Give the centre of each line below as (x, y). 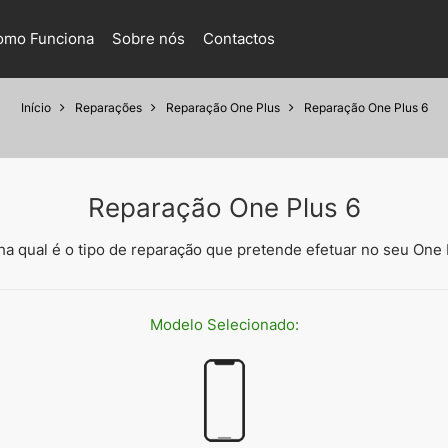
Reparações (108, 107)
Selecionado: (252, 324)
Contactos (239, 38)
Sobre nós (148, 38)
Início (35, 107)
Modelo (178, 324)
